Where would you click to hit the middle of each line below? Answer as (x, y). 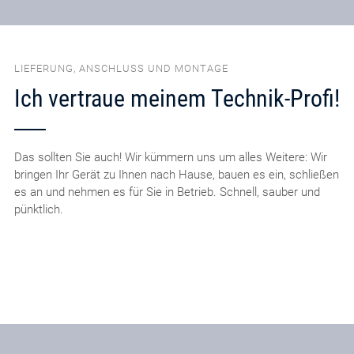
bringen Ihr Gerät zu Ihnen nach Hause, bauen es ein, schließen (176, 174)
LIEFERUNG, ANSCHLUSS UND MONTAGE (121, 69)
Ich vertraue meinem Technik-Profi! (177, 98)
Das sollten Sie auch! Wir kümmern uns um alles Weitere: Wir (170, 157)
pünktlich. (38, 209)
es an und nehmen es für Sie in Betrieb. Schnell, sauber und (167, 192)
